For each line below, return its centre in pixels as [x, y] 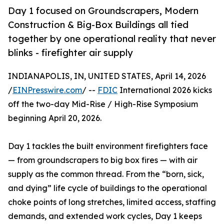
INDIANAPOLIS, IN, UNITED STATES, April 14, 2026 [107, 76]
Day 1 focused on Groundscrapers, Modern [103, 11]
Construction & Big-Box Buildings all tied [98, 25]
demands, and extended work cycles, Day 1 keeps [105, 216]
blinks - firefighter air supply [70, 53]
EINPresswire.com [47, 90]
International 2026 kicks [165, 90]
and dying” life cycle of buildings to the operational [107, 188]
